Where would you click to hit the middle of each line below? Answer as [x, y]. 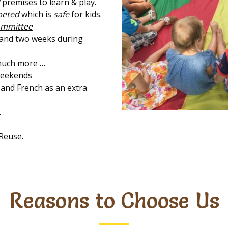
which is [37, 14]
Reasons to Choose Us [114, 200]
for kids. [85, 14]
